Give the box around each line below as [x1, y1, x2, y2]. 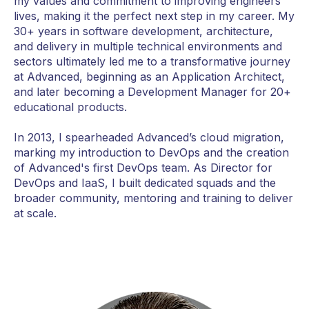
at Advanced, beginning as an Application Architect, [14, 69, 285, 83]
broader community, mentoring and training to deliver [14, 191, 293, 206]
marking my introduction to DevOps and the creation [14, 146, 289, 160]
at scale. [14, 206, 57, 221]
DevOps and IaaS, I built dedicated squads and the [14, 176, 276, 190]
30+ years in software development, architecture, [14, 23, 273, 38]
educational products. [14, 99, 127, 114]
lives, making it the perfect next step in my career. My [14, 8, 295, 23]
